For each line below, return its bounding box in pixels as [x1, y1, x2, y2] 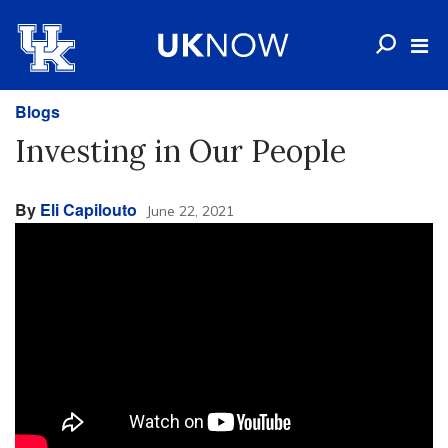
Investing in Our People [15, 132, 346, 170]
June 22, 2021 [146, 202, 234, 220]
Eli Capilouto [40, 198, 137, 221]
